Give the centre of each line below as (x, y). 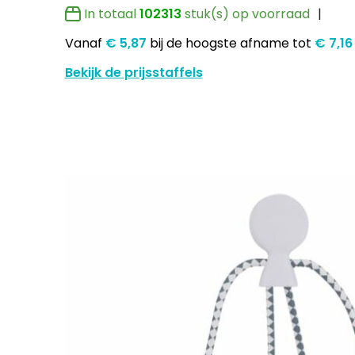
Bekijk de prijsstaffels (134, 73)
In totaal (111, 13)
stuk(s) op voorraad (245, 13)
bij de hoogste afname (219, 43)
